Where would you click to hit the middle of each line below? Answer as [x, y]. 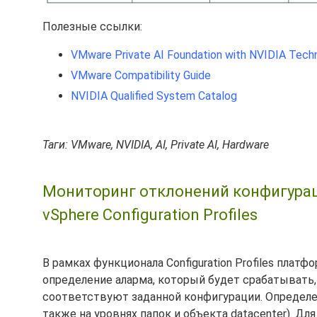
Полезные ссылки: [92, 26]
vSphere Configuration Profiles [150, 214]
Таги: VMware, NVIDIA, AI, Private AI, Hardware [156, 144]
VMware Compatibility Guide [141, 75]
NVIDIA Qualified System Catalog [154, 96]
